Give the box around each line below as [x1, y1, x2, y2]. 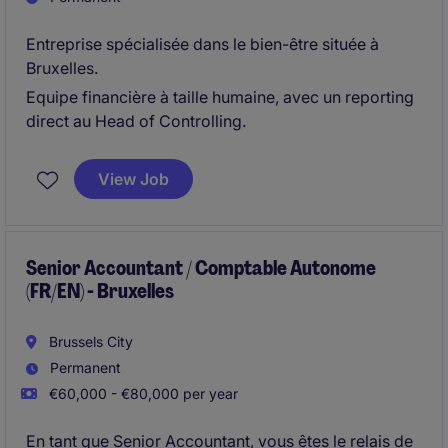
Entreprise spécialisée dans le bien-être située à [26, 34, 379, 54]
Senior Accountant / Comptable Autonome [26, 255, 376, 281]
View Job [98, 169, 169, 189]
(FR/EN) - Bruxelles [26, 278, 174, 304]
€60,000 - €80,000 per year [45, 385, 238, 402]
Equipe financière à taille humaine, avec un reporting [26, 87, 414, 107]
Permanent [46, 359, 121, 376]
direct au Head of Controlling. [26, 111, 246, 131]
